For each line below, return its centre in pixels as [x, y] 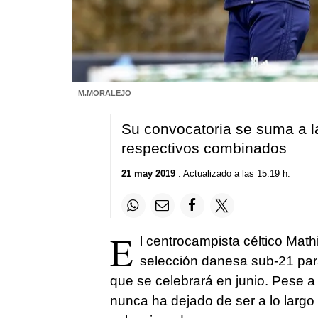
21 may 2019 [148, 174]
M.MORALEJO [104, 93]
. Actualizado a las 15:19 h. [232, 174]
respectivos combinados [204, 148]
